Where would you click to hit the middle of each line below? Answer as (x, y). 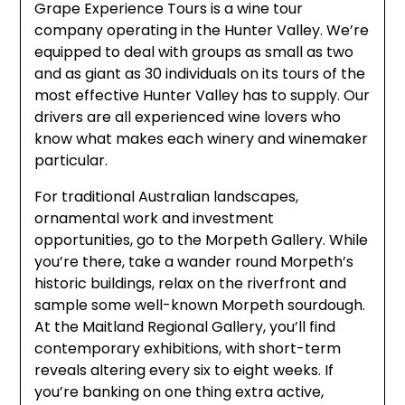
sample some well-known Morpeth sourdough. (200, 306)
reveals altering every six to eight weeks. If (184, 371)
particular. (71, 161)
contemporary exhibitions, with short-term (188, 349)
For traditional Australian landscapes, (167, 197)
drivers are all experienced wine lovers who (188, 118)
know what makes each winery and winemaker (202, 139)
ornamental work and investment (155, 219)
